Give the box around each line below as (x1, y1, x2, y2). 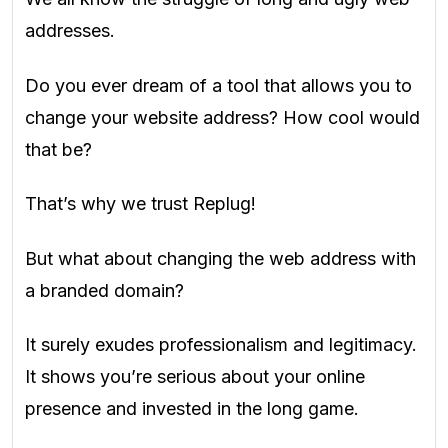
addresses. (25, 20, 115, 41)
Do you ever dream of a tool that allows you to (25, 74, 412, 96)
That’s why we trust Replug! (25, 193, 256, 214)
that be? (25, 138, 92, 160)
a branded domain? (25, 279, 184, 301)
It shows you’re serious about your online (25, 366, 365, 387)
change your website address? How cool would (25, 106, 420, 128)
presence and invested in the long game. (25, 398, 364, 419)
